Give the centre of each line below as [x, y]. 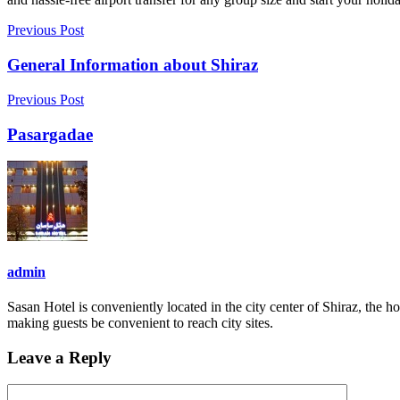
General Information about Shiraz [133, 65]
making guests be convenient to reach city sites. [140, 322]
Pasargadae [50, 134]
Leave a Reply [59, 357]
